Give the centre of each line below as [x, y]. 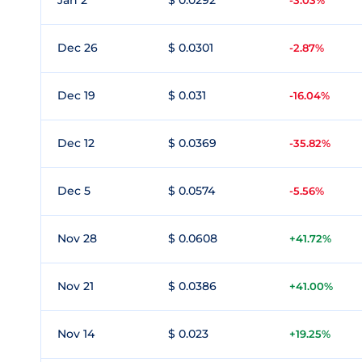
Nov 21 [76, 286]
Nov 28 [77, 238]
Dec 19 [76, 95]
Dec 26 [78, 48]
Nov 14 [76, 334]
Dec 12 [76, 143]
